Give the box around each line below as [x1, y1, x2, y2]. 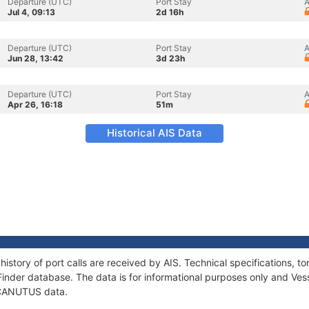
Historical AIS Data [107, 126, 202, 139]
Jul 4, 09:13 [8, 7, 55, 17]
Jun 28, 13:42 [8, 53, 63, 63]
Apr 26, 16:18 [8, 99, 63, 110]
